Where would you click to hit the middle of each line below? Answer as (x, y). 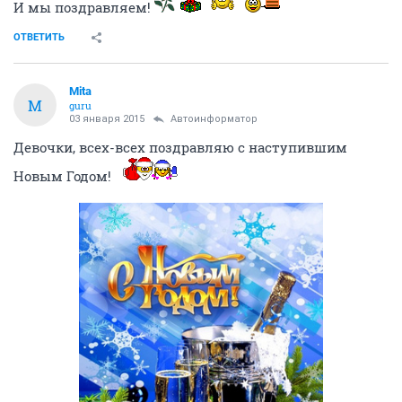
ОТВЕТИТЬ (39, 38)
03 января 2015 (107, 119)
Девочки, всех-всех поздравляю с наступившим (180, 148)
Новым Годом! (64, 176)
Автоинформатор (214, 119)
